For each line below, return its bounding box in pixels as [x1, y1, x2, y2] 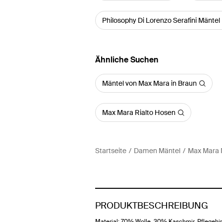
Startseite [95, 146, 126, 155]
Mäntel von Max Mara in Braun [102, 79, 197, 88]
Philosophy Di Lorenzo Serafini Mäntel [102, 16, 220, 25]
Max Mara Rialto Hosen [102, 108, 175, 117]
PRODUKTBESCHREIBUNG [95, 200, 208, 212]
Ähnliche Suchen [95, 55, 159, 65]
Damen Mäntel [134, 146, 180, 155]
